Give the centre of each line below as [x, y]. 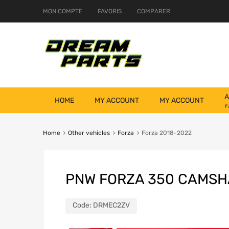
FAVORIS [110, 11]
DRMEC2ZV [111, 205]
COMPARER [154, 11]
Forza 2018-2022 [166, 133]
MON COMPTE [63, 11]
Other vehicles [89, 133]
